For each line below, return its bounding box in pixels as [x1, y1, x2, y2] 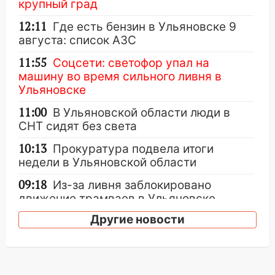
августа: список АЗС [18, 33, 136, 47]
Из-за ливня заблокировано [53, 178, 211, 192]
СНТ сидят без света [18, 119, 137, 133]
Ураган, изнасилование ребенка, [53, 214, 238, 228]
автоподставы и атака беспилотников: [18, 228, 236, 242]
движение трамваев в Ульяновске [18, 192, 215, 206]
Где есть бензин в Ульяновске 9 [53, 20, 236, 34]
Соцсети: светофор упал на [53, 56, 209, 70]
